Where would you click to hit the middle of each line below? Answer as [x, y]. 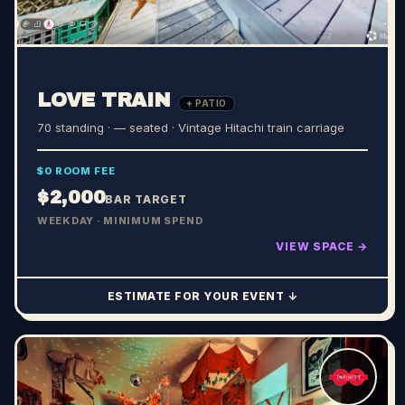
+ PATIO [207, 103]
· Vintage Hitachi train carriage [256, 127]
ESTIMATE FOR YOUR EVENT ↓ [202, 296]
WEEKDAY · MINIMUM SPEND [120, 220]
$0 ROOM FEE [76, 170]
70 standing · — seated [103, 127]
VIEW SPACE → [322, 246]
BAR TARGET [146, 199]
